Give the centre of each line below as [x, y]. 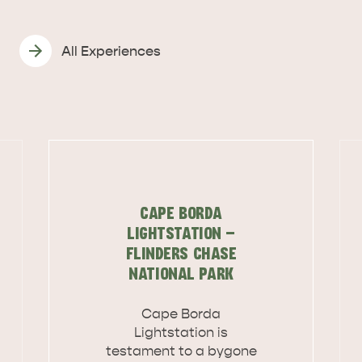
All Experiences [111, 51]
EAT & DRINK [223, 326]
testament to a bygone [181, 351]
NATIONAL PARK [181, 276]
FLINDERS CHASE [181, 255]
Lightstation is [181, 333]
